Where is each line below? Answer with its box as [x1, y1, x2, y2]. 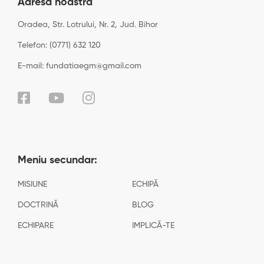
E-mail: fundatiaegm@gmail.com [18, 62, 141, 70]
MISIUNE [18, 180, 47, 189]
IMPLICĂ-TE [132, 222, 174, 230]
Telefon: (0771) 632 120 [18, 41, 101, 49]
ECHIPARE [18, 222, 54, 230]
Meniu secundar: [18, 155, 97, 166]
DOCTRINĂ [18, 201, 58, 209]
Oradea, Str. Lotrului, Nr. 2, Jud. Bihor [18, 21, 158, 29]
